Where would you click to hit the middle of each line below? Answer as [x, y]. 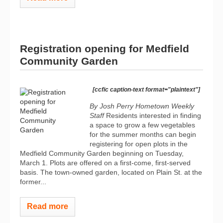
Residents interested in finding [154, 115]
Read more [48, 206]
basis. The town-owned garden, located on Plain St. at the [111, 172]
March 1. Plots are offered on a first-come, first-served [105, 163]
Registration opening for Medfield [105, 49]
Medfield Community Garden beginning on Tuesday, [102, 153]
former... [33, 182]
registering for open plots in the [139, 144]
